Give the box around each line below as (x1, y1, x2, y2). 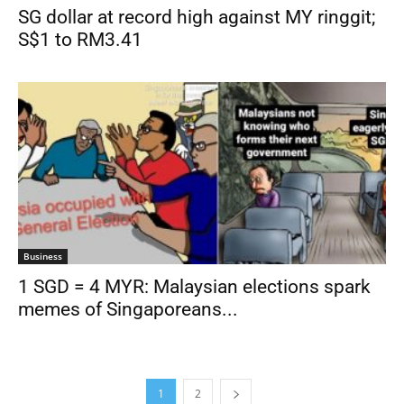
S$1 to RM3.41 (18, 29, 142, 51)
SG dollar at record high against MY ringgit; (18, 6, 375, 29)
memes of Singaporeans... (18, 298, 238, 320)
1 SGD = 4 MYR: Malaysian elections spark (18, 275, 371, 298)
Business (23, 249, 62, 262)
